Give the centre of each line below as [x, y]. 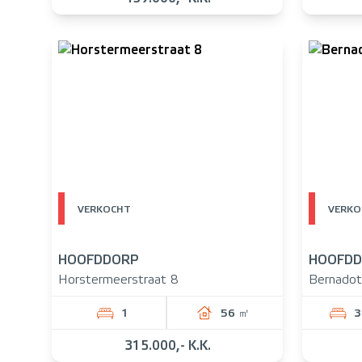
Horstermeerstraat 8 [118, 279]
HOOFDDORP [99, 259]
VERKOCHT [104, 209]
